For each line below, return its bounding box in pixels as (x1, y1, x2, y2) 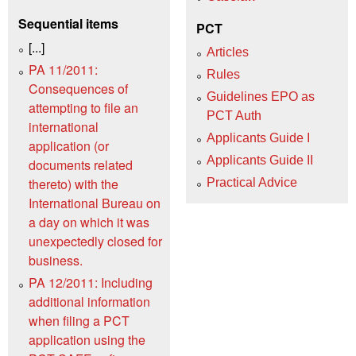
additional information (29, 292, 150, 311)
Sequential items (18, 14, 118, 33)
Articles (207, 45, 249, 60)
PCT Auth (207, 109, 261, 123)
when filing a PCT (29, 311, 130, 331)
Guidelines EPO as (207, 90, 315, 104)
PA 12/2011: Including (29, 273, 153, 292)
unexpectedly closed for (29, 232, 162, 251)
